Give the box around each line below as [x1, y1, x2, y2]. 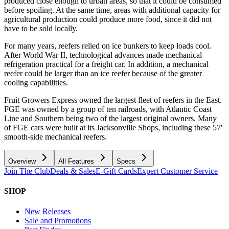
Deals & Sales [50, 167, 96, 176]
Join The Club [4, 167, 50, 176]
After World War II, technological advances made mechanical [4, 51, 202, 60]
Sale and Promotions [25, 216, 91, 225]
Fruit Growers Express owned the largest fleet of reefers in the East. [4, 96, 222, 105]
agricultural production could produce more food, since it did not [4, 15, 212, 24]
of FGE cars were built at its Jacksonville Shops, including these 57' [4, 123, 222, 132]
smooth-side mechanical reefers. [4, 132, 107, 142]
